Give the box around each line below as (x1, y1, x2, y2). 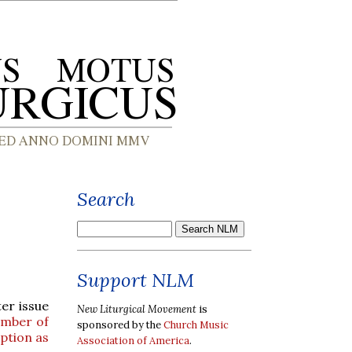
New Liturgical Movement (77, 302, 196, 316)
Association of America (77, 333, 189, 347)
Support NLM (77, 268, 194, 292)
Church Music (163, 317, 229, 332)
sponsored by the (77, 317, 163, 332)
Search (77, 187, 135, 211)
